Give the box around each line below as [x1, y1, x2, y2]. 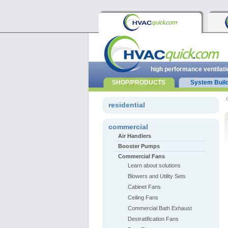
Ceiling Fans [127, 194, 158, 201]
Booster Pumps [118, 143, 160, 149]
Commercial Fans [118, 153, 165, 159]
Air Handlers [118, 133, 151, 139]
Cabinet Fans [127, 184, 161, 190]
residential [108, 101, 145, 109]
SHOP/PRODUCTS [111, 79, 165, 86]
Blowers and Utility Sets [127, 173, 186, 179]
